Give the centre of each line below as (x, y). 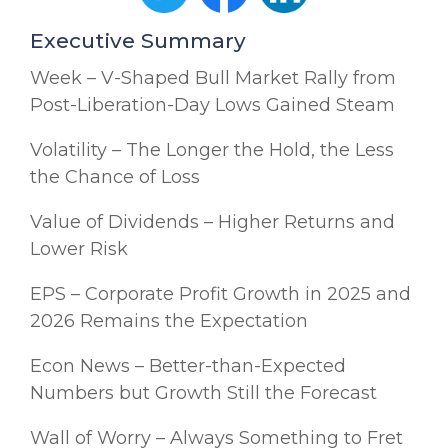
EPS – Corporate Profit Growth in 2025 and (220, 293)
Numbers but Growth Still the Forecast (203, 392)
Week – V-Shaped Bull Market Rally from (213, 77)
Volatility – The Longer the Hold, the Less (212, 149)
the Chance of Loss (115, 176)
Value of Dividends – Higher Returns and (212, 221)
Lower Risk (79, 248)
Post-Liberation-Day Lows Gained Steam (212, 104)
